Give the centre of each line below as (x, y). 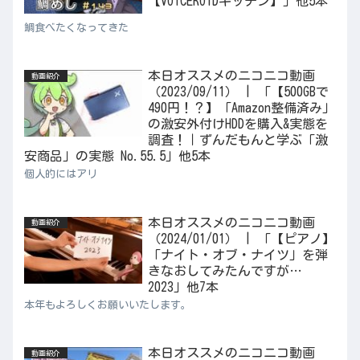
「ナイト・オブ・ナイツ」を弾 (237, 254)
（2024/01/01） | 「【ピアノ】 (241, 238)
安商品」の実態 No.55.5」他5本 (117, 156)
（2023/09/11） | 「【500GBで (238, 92)
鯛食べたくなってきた (76, 28)
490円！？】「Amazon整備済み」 (241, 108)
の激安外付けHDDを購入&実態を (237, 124)
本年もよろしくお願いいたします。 (108, 305)
